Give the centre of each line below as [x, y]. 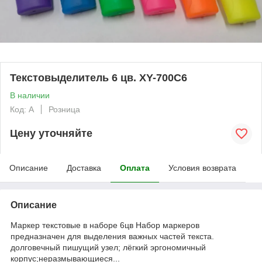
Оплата [135, 168]
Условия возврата [202, 168]
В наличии [30, 95]
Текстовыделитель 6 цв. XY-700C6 [99, 77]
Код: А [22, 109]
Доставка [84, 168]
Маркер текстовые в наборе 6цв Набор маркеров [105, 225]
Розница [64, 109]
